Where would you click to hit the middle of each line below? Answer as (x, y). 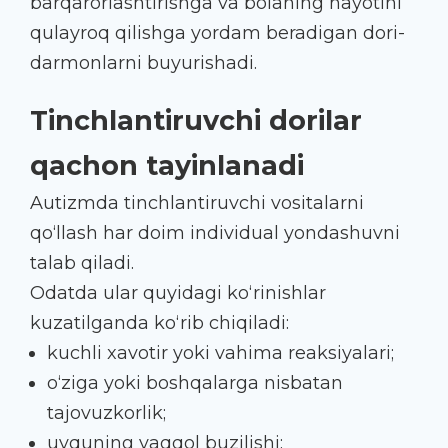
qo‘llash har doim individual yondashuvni (215, 232)
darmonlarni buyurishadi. (143, 62)
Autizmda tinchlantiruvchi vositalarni (197, 202)
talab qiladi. (82, 262)
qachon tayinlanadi (167, 165)
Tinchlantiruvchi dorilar (196, 120)
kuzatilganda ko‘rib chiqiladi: (159, 322)
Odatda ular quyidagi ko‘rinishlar (178, 292)
